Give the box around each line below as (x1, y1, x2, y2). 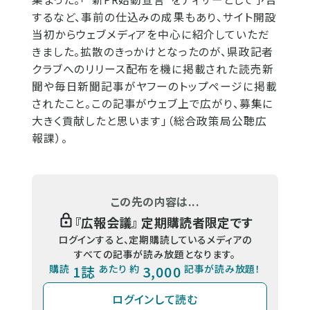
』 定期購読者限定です (131, 212, 253, 231)
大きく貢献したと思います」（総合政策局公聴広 (32, 112, 267, 129)
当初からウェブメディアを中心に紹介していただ (32, 26, 270, 42)
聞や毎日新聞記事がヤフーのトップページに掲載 (32, 77, 277, 94)
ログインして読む (112, 291, 198, 308)
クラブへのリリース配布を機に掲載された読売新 (32, 60, 274, 77)
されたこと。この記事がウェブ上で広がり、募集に (32, 95, 274, 111)
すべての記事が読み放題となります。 (74, 246, 236, 261)
